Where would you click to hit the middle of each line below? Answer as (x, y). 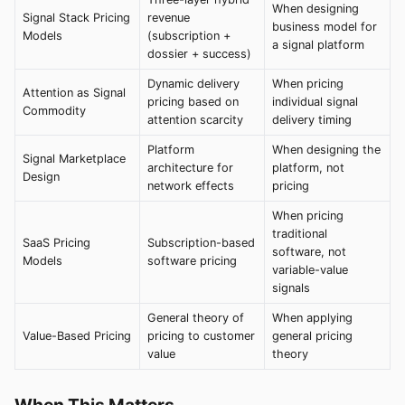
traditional (300, 233)
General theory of (196, 317)
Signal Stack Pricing (76, 17)
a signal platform (318, 44)
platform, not (308, 167)
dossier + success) (199, 53)
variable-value (310, 269)
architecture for (190, 167)
